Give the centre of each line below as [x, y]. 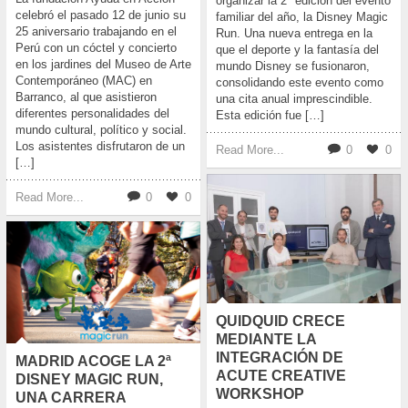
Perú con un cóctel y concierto [96, 48]
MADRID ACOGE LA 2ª [93, 362]
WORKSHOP [260, 394]
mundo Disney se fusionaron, [293, 66]
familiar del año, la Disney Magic [302, 17]
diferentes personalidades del [92, 114]
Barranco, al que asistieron [86, 97]
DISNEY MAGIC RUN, [89, 380]
